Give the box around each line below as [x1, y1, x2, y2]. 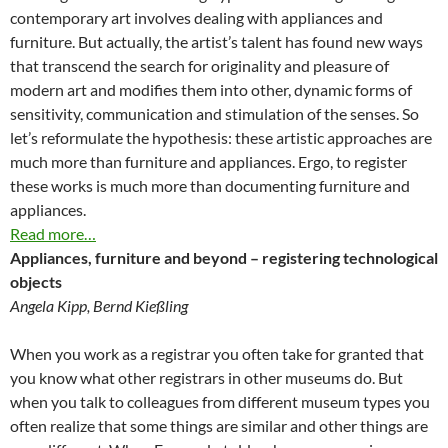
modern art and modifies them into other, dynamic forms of [10, 79, 412, 99]
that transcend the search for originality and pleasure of [10, 55, 389, 75]
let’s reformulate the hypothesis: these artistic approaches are [10, 127, 432, 147]
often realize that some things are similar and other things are [10, 415, 428, 435]
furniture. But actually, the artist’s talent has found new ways [10, 31, 423, 51]
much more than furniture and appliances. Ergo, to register [10, 151, 407, 171]
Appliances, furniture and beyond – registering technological [10, 247, 438, 267]
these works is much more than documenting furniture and [10, 175, 410, 195]
